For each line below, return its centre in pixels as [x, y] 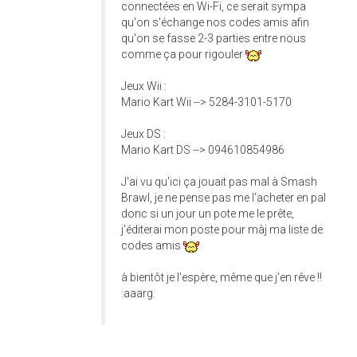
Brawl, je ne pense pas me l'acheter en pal [224, 198]
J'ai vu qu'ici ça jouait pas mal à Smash [219, 182]
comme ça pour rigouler [183, 55]
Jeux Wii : [144, 86]
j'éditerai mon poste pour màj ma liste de [222, 230]
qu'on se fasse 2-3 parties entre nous [214, 39]
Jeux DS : [143, 134]
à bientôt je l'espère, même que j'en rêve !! [222, 278]
